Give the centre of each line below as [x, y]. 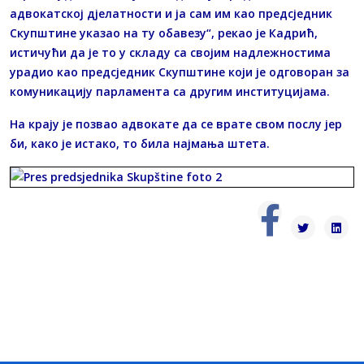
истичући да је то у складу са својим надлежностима [170, 53]
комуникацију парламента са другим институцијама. [170, 92]
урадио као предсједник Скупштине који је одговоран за [180, 72]
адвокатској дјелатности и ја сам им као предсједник [171, 14]
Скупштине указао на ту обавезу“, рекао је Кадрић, [164, 33]
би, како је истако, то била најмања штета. [140, 144]
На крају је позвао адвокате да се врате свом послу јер [176, 124]
